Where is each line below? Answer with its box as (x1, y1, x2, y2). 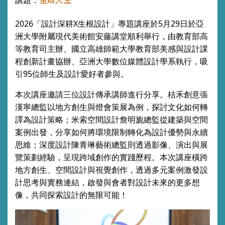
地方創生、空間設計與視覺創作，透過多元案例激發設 (15, 164, 208, 175)
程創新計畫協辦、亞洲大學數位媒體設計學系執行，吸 (15, 56, 208, 67)
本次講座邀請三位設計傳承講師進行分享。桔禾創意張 (15, 89, 208, 100)
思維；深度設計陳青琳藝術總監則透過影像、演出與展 (15, 139, 208, 150)
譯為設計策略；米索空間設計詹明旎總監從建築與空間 (15, 114, 208, 125)
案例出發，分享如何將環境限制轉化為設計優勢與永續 (15, 127, 208, 138)
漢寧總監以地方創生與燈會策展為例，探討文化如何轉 (15, 101, 208, 113)
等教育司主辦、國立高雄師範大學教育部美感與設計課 (15, 43, 208, 54)
